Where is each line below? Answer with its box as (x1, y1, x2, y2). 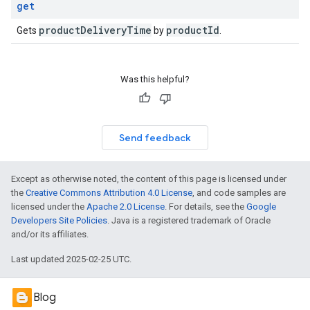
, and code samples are (192, 188, 286, 198)
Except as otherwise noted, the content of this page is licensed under (11, 174, 286, 184)
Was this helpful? (120, 74, 190, 84)
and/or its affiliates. (11, 229, 89, 239)
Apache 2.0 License (86, 201, 165, 212)
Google (246, 201, 276, 212)
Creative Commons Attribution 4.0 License (26, 188, 192, 198)
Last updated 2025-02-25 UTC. (11, 254, 131, 264)
